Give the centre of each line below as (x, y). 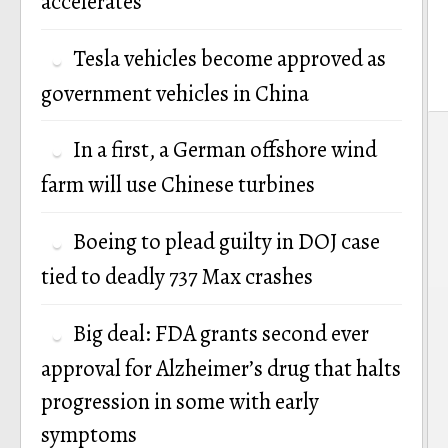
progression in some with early (180, 401)
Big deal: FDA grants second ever (221, 333)
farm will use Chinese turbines (178, 185)
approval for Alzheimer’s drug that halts (221, 368)
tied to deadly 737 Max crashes (177, 277)
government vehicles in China (175, 93)
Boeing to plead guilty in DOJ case (226, 241)
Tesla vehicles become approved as (229, 58)
